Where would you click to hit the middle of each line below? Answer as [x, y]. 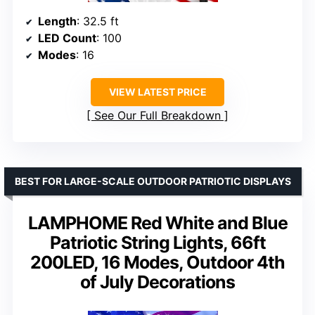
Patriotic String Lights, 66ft [157, 242]
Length [57, 21]
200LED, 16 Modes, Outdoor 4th [157, 262]
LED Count [67, 38]
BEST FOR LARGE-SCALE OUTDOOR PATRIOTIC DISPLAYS [153, 181]
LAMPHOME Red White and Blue [157, 223]
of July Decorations [157, 282]
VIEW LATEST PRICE [157, 91]
